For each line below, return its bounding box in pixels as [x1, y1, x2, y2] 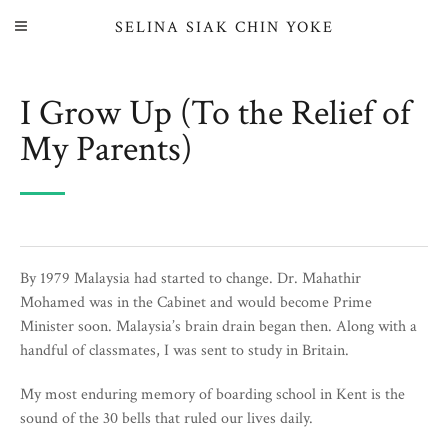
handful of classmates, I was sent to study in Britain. [20, 340, 349, 361]
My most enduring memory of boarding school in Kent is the [20, 384, 405, 405]
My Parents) [20, 126, 192, 173]
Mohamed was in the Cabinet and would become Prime [20, 292, 372, 313]
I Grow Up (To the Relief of [20, 90, 411, 137]
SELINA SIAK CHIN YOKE [114, 17, 334, 38]
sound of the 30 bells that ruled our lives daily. [20, 408, 313, 429]
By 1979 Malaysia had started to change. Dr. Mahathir [20, 268, 361, 289]
